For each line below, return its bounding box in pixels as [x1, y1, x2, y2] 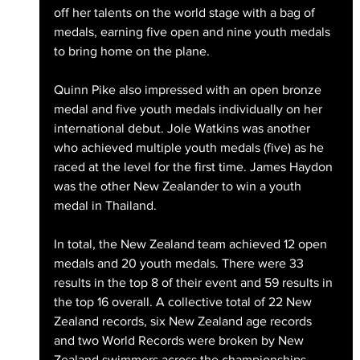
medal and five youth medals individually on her [53, 101, 325, 116]
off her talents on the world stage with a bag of [53, 5, 318, 19]
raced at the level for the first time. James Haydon [53, 159, 336, 174]
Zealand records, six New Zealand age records [53, 313, 315, 328]
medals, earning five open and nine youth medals [53, 24, 333, 39]
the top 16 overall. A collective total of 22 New [53, 294, 315, 309]
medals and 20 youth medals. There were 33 [53, 256, 307, 270]
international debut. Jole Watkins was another [53, 121, 313, 135]
